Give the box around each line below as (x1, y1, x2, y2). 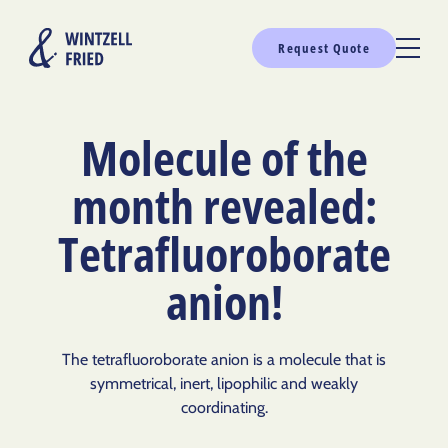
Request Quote (278, 39, 370, 57)
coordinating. (180, 397, 268, 417)
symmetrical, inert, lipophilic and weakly (90, 373, 358, 393)
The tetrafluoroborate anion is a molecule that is (62, 349, 386, 369)
